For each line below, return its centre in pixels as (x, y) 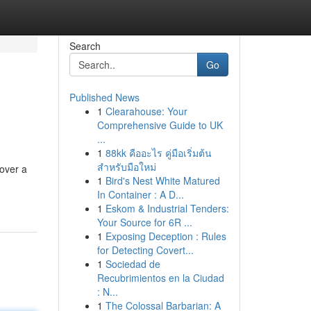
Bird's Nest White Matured (162, 180)
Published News (104, 97)
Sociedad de (133, 264)
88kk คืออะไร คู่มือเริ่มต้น (158, 153)
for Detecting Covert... (145, 250)
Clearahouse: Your (146, 111)
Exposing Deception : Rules (166, 236)
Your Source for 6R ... (144, 222)
